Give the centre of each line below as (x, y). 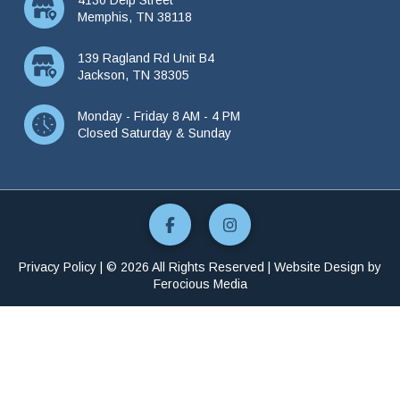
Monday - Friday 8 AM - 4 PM (158, 116)
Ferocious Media (200, 284)
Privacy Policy (58, 267)
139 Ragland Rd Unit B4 (146, 58)
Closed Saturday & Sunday (154, 133)
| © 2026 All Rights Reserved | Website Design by (239, 267)
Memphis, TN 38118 (134, 17)
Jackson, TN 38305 (133, 75)
